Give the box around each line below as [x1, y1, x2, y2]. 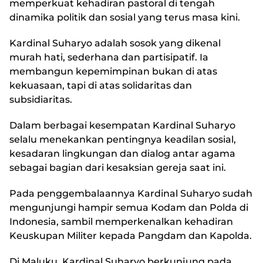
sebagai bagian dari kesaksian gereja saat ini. [9, 162, 226, 174]
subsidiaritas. [9, 94, 72, 106]
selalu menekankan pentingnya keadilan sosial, [9, 134, 236, 146]
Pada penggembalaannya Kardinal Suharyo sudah [9, 188, 252, 200]
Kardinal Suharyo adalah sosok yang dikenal [9, 38, 221, 49]
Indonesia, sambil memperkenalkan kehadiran [9, 216, 233, 228]
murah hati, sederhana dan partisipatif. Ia [9, 52, 208, 63]
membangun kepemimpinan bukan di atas [9, 66, 217, 77]
